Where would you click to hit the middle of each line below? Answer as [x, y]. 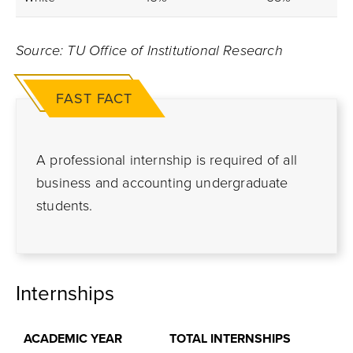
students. [65, 206]
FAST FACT [95, 98]
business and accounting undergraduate [162, 183]
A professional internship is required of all [167, 160]
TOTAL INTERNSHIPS [230, 339]
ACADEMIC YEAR [73, 339]
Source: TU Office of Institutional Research [149, 50]
